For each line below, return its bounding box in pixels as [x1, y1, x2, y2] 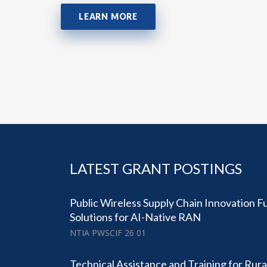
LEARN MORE [79, 11, 138, 22]
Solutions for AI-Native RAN [70, 210, 201, 224]
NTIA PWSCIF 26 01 [70, 227, 146, 239]
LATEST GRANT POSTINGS [70, 160, 242, 178]
